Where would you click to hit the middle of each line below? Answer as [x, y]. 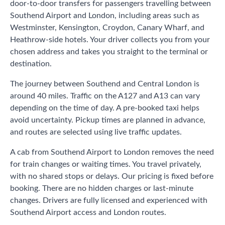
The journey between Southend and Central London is [105, 84]
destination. [31, 64]
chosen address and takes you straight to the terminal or [109, 51]
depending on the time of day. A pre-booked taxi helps [105, 108]
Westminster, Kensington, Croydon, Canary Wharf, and [107, 27]
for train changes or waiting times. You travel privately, [106, 164]
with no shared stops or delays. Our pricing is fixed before [112, 176]
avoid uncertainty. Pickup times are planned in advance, [108, 120]
